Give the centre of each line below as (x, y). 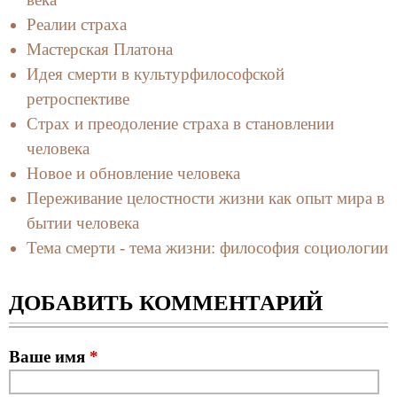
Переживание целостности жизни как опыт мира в (206, 198)
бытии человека (83, 222)
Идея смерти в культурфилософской (156, 74)
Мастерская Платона (100, 49)
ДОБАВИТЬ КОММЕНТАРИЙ (166, 302)
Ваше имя (49, 356)
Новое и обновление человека (133, 173)
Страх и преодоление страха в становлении (180, 123)
